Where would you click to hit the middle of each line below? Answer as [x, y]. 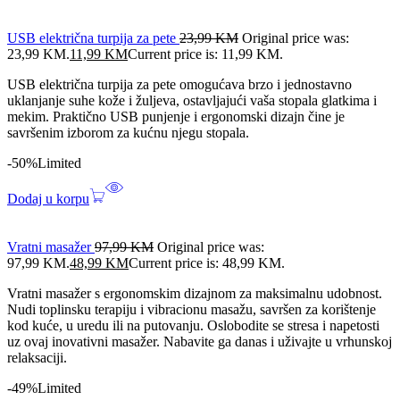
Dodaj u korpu [48, 198]
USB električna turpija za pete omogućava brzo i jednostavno [179, 84]
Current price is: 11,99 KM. [205, 54]
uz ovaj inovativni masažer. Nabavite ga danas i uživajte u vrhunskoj [200, 341]
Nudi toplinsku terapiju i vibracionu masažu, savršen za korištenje [192, 309]
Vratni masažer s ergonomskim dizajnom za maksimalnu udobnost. [195, 293]
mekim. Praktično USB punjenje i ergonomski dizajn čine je [176, 116]
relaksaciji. [37, 357]
